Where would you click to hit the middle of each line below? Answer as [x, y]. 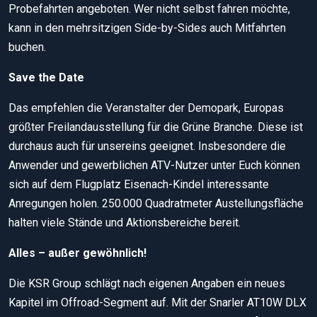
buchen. [27, 47]
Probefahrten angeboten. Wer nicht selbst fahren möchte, [149, 8]
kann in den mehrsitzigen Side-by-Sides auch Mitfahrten [147, 28]
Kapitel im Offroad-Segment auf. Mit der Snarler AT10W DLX [157, 302]
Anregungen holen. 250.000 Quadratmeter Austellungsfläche [156, 203]
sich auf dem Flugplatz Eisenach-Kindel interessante [139, 184]
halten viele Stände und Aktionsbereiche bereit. [125, 222]
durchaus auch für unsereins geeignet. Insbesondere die [147, 146]
